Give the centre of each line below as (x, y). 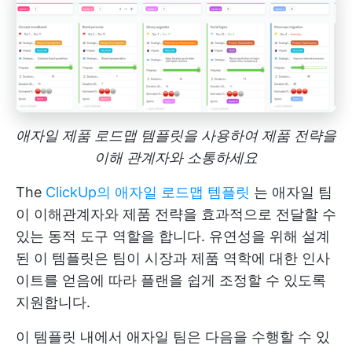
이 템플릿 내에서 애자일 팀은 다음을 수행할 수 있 (173, 337)
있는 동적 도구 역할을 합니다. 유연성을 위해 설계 (173, 236)
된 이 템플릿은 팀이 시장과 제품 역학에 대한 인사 (173, 258)
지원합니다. (53, 302)
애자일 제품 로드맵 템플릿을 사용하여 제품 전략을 (176, 136)
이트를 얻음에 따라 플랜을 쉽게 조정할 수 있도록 (171, 280)
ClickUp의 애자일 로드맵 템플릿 (148, 192)
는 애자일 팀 (291, 192)
